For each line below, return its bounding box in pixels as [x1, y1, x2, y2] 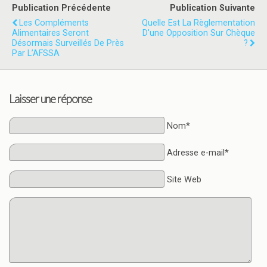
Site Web [166, 175, 201, 185]
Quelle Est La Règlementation [142, 17, 255, 28]
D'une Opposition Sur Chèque [142, 27, 255, 38]
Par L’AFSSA [12, 48, 60, 58]
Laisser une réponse [9, 92, 92, 106]
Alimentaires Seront [12, 27, 89, 38]
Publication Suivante [170, 2, 255, 13]
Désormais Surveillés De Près [12, 38, 124, 48]
